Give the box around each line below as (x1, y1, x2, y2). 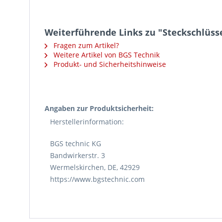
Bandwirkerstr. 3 (50, 151, 105, 160)
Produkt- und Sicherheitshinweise (52, 59, 166, 69)
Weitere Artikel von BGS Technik (52, 50, 160, 59)
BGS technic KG (50, 139, 101, 148)
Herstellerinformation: (50, 117, 124, 126)
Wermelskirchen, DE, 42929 (50, 163, 140, 172)
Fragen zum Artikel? (52, 41, 119, 50)
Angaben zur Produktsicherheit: (45, 104, 154, 113)
